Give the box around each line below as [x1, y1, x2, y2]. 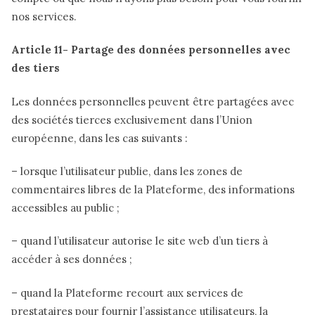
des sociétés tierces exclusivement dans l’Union [11, 112, 252, 127]
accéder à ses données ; [11, 252, 132, 266]
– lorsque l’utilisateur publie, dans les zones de [11, 165, 243, 179]
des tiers [11, 61, 60, 75]
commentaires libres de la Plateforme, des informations [11, 183, 295, 197]
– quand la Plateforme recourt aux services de [11, 285, 243, 300]
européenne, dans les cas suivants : [11, 131, 188, 145]
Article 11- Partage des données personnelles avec [11, 43, 290, 57]
